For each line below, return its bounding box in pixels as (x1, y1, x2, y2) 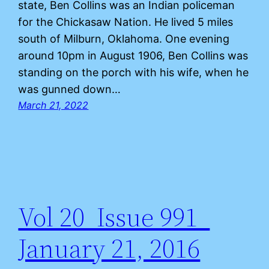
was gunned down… (18, 82, 121, 95)
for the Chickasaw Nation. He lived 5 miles (18, 15, 234, 28)
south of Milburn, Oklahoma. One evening (18, 32, 230, 45)
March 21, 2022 (18, 98, 89, 111)
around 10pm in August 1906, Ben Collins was (18, 49, 249, 62)
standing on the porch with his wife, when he (18, 65, 249, 79)
